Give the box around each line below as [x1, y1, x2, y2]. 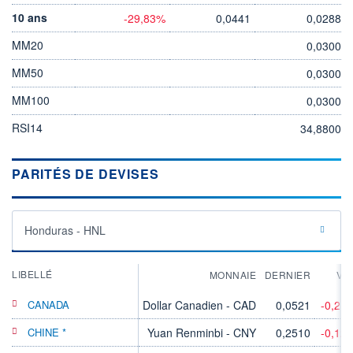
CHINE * [28, 324, 66, 340]
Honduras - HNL [24, 221, 106, 238]
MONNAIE [209, 267, 256, 281]
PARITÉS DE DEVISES [12, 164, 159, 183]
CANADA [28, 296, 69, 312]
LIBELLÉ [12, 266, 53, 281]
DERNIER [264, 267, 310, 281]
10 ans [12, 9, 47, 25]
